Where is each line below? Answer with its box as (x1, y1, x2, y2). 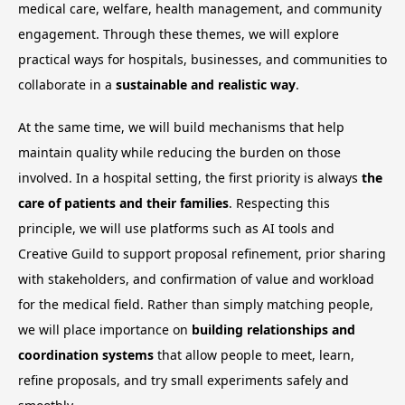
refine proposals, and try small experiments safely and (18, 371, 349, 389)
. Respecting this (229, 193, 330, 212)
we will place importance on (18, 320, 192, 338)
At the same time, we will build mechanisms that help (18, 118, 344, 136)
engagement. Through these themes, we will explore (18, 24, 339, 42)
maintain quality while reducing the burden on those (18, 143, 341, 161)
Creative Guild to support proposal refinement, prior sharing (18, 244, 386, 262)
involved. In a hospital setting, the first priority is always (18, 168, 362, 186)
